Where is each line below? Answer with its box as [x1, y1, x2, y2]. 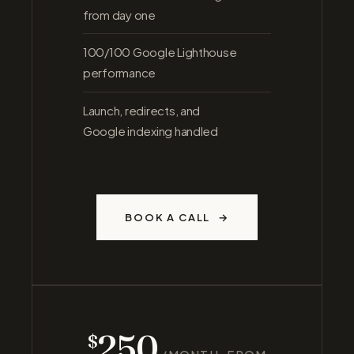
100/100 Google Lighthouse [82, 44, 237, 60]
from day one [82, 6, 156, 22]
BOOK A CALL [125, 211, 211, 224]
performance [82, 65, 156, 81]
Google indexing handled [82, 123, 218, 139]
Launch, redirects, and [82, 103, 201, 119]
